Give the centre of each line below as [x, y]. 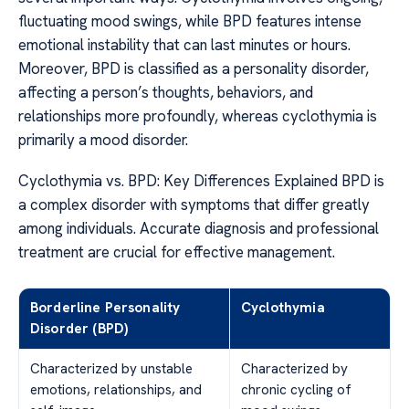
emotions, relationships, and [116, 389]
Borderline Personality [105, 307]
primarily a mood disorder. [103, 140]
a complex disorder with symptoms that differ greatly [194, 204]
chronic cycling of [296, 389]
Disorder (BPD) [79, 328]
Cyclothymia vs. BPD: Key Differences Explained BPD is [201, 180]
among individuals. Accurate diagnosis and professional [199, 228]
